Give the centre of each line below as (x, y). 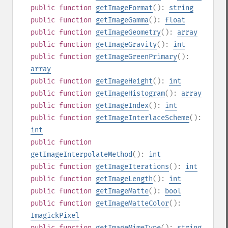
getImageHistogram (130, 93)
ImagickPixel (55, 216)
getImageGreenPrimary (136, 57)
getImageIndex (122, 106)
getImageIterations (132, 167)
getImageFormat (124, 8)
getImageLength (124, 179)
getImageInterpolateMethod (81, 154)
